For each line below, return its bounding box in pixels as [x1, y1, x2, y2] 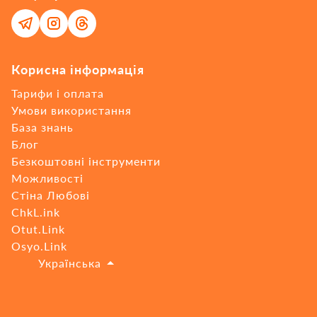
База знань [11, 120, 74, 134]
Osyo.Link [11, 239, 67, 253]
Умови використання [11, 103, 132, 117]
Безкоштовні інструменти [11, 154, 161, 168]
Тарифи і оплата [11, 86, 104, 100]
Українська [38, 256, 101, 270]
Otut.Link [11, 222, 65, 236]
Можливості [11, 171, 83, 185]
